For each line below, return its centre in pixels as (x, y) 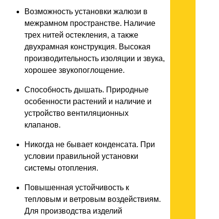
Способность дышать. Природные (87, 90)
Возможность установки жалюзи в (86, 12)
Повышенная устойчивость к (77, 188)
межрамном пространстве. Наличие (90, 23)
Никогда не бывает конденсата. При (90, 145)
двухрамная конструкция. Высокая (88, 47)
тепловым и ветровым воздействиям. (93, 199)
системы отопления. (61, 168)
